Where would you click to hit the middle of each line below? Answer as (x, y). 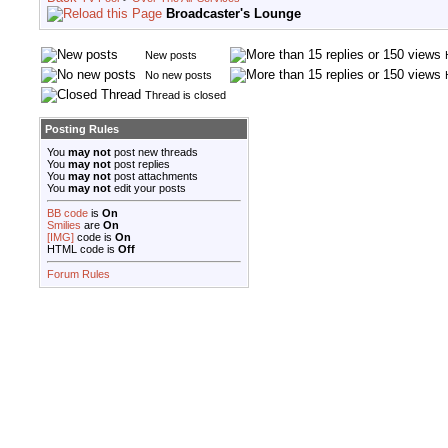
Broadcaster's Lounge (233, 14)
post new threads (154, 152)
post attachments (154, 176)
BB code (67, 213)
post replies (140, 164)
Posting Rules (82, 129)
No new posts (178, 75)
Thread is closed (185, 95)
